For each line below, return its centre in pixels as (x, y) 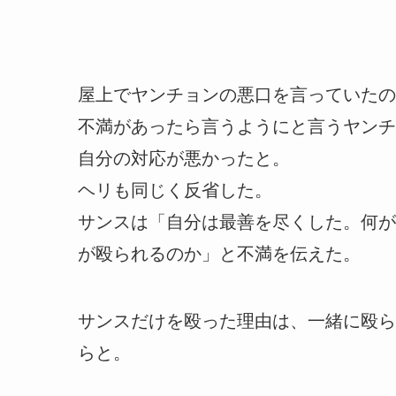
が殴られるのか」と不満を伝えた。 (219, 254)
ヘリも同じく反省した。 (175, 190)
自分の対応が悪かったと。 (184, 159)
